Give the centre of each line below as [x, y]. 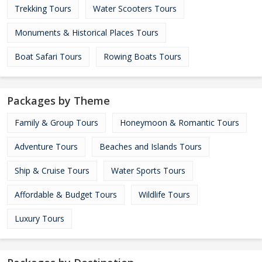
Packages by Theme [58, 101]
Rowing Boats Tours [142, 56]
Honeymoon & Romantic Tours [180, 123]
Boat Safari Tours [48, 56]
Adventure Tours [46, 146]
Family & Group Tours [56, 123]
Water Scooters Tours [135, 8]
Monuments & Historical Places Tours [87, 32]
